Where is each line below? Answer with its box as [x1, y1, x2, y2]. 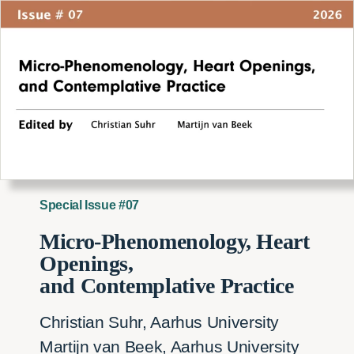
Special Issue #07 [40, 198, 139, 213]
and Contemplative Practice [40, 273, 294, 299]
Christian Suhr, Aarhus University [40, 313, 280, 332]
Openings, [40, 251, 134, 277]
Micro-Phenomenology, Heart [40, 229, 310, 254]
